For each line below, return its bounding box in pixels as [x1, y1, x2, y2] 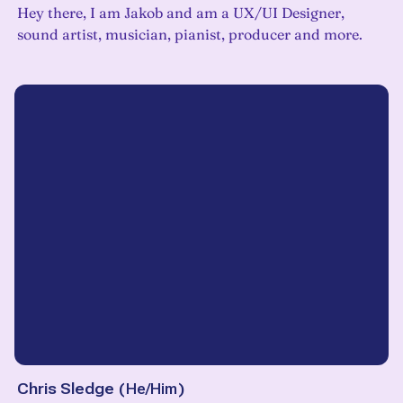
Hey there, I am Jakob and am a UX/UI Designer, [17, 4, 345, 22]
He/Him [126, 380, 177, 399]
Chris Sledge [17, 380, 114, 399]
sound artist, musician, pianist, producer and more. [17, 25, 363, 44]
